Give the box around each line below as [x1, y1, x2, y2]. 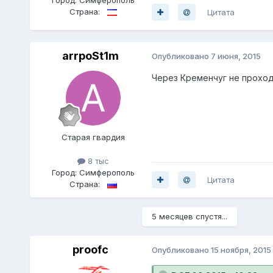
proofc [73, 243, 109, 256]
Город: [51, 167, 79, 177]
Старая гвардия [61, 132, 125, 142]
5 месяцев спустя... [151, 211, 227, 221]
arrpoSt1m [62, 49, 119, 62]
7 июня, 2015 [210, 51, 261, 62]
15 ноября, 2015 [210, 245, 271, 255]
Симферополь [79, 167, 135, 177]
